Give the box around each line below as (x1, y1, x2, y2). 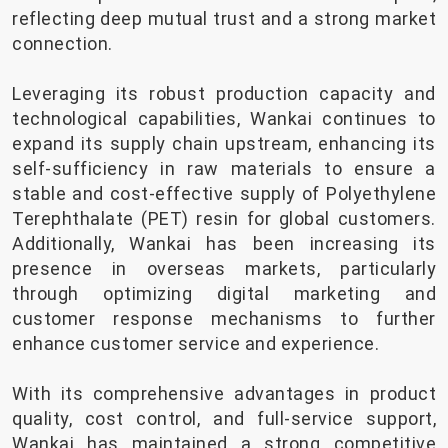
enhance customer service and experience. (12, 333, 379, 355)
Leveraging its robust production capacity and (12, 83, 436, 105)
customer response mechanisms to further (12, 308, 436, 330)
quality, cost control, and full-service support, (12, 408, 436, 430)
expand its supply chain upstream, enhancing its (12, 133, 436, 155)
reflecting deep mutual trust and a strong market (12, 8, 436, 30)
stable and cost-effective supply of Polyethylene (12, 183, 436, 205)
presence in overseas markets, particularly (12, 258, 436, 280)
